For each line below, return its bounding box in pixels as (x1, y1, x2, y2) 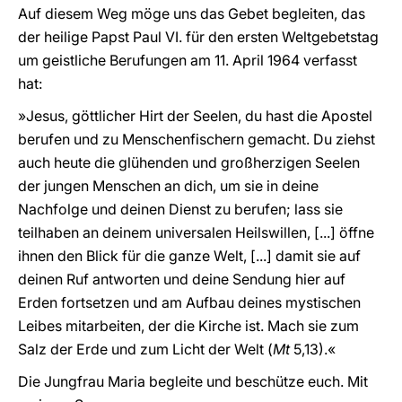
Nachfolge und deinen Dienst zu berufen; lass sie (18, 200, 343, 218)
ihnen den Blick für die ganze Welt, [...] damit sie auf (18, 247, 361, 265)
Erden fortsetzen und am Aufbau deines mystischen (18, 293, 361, 311)
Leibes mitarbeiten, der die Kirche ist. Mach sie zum (18, 317, 359, 335)
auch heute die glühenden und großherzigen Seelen (18, 153, 360, 171)
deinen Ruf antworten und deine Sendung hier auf (18, 270, 345, 288)
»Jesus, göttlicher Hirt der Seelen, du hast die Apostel (18, 107, 372, 125)
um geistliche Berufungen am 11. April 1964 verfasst (18, 51, 357, 69)
